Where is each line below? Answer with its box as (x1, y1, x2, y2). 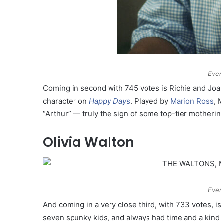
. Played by (130, 96, 170, 106)
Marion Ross (170, 96, 214, 106)
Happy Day (89, 96, 126, 106)
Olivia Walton (43, 132, 134, 151)
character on (43, 96, 89, 106)
